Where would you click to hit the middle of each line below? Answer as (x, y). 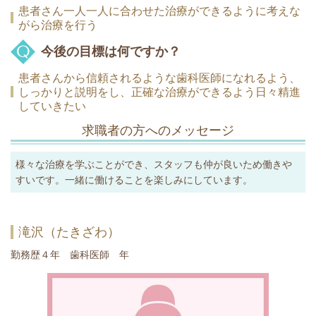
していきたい (52, 106)
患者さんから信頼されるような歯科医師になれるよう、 (159, 78)
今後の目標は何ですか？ (111, 51)
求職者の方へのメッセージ (158, 130)
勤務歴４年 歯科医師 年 (70, 254)
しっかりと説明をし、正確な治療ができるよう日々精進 (159, 92)
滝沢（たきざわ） (69, 232)
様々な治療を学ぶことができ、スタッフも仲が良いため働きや (154, 164)
